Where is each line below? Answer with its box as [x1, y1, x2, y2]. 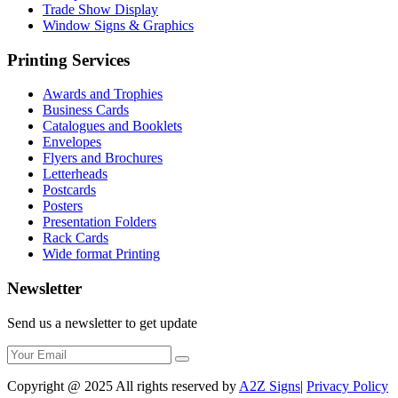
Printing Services [7, 50, 130, 69]
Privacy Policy [306, 378, 388, 394]
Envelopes [43, 134, 101, 150]
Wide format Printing [43, 246, 160, 262]
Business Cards [43, 102, 129, 118]
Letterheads [43, 166, 107, 182]
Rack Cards [43, 230, 108, 246]
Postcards [43, 182, 96, 198]
